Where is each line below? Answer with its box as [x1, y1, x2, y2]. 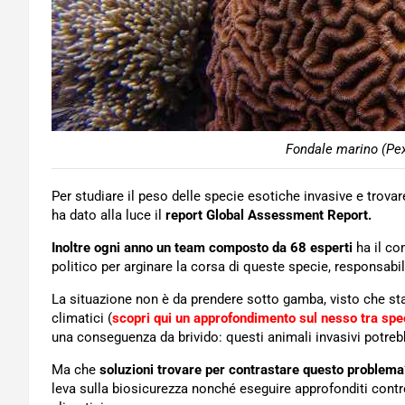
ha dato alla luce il [52, 207, 165, 223]
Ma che [52, 362, 99, 378]
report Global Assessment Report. [165, 207, 372, 223]
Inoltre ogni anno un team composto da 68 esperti [52, 240, 353, 256]
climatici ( [52, 310, 112, 326]
